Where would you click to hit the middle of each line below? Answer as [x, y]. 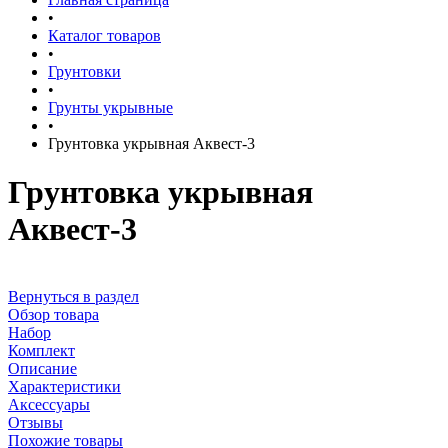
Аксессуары [49, 404]
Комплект [41, 350]
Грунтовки [84, 71]
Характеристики [64, 386]
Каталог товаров [104, 35]
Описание [42, 368]
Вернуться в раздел [73, 296]
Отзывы [35, 422]
